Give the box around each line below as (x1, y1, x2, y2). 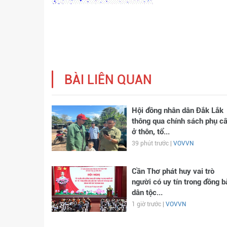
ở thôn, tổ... (131, 127, 170, 137)
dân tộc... (131, 188, 163, 198)
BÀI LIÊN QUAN (64, 72, 152, 88)
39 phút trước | (131, 140, 173, 147)
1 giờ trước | (131, 201, 166, 208)
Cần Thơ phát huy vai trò (131, 167, 214, 176)
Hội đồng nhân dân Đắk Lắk (131, 106, 223, 116)
